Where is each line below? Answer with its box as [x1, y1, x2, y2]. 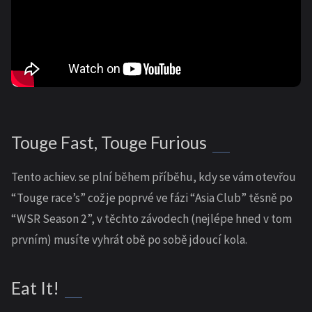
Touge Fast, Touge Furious [11, 132, 207, 153]
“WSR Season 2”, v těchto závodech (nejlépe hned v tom [11, 211, 292, 226]
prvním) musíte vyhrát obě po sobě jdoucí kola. [11, 232, 247, 247]
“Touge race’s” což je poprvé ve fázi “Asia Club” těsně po [11, 190, 292, 205]
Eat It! [11, 278, 59, 298]
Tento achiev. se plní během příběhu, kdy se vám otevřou [11, 169, 296, 185]
